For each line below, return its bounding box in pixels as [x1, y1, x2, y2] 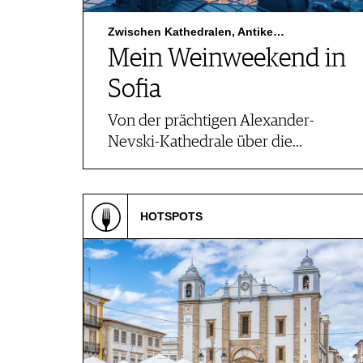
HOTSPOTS [140, 210, 203, 223]
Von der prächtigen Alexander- [108, 113, 314, 130]
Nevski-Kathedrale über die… [108, 134, 302, 151]
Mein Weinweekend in [108, 46, 346, 72]
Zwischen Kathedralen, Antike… [108, 25, 284, 38]
